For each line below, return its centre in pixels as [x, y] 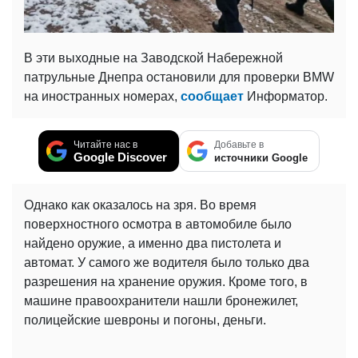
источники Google [261, 157]
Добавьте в [239, 144]
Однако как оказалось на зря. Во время [140, 205]
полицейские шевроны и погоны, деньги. [145, 320]
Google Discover [120, 157]
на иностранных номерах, [102, 96]
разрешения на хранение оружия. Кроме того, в [166, 281]
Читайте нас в [105, 144]
